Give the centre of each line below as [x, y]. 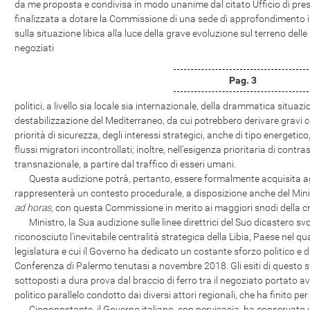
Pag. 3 [243, 80]
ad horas [33, 208]
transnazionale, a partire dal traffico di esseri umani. [125, 164]
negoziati [34, 48]
